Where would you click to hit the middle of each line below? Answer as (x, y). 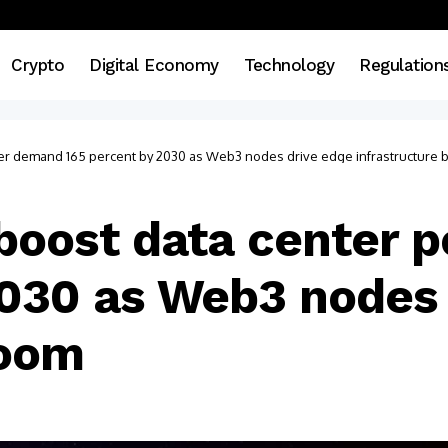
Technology (289, 64)
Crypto (38, 64)
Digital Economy (154, 64)
